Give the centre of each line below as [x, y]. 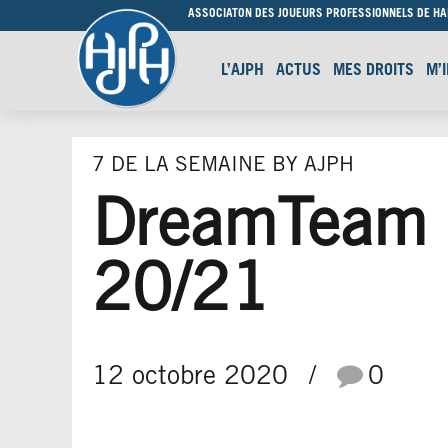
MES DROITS [373, 71]
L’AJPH [242, 71]
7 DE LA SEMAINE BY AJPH [223, 166]
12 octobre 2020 [190, 377]
